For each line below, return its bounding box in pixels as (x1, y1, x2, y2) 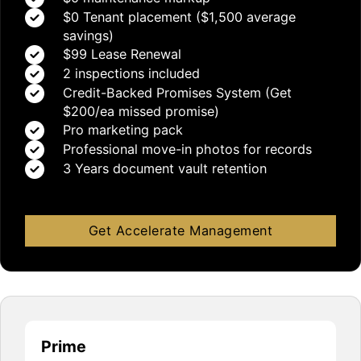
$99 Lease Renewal (62, 45, 185, 62)
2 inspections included (62, 64, 200, 81)
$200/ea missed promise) (62, 102, 219, 119)
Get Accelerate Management (88, 222, 273, 239)
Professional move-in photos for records (62, 140, 312, 157)
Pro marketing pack (62, 121, 183, 138)
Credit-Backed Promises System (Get (62, 84, 292, 101)
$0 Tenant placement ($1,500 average (62, 8, 296, 25)
